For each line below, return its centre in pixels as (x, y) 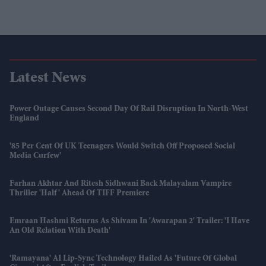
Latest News (48, 79)
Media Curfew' (35, 156)
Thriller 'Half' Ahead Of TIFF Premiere (79, 194)
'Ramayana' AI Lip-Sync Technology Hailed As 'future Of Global (123, 259)
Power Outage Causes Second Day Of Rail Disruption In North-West (129, 110)
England (24, 119)
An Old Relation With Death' (60, 231)
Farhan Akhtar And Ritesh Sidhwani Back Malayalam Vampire (121, 184)
